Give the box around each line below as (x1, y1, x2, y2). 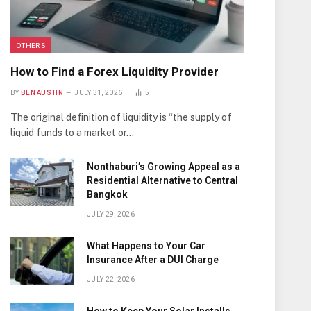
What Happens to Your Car (87, 240, 205, 251)
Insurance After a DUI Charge (87, 254, 219, 265)
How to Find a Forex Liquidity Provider (10, 65, 219, 78)
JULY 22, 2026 (87, 276, 135, 283)
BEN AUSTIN (20, 89, 63, 96)
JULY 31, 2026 (74, 89, 123, 96)
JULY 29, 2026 (87, 210, 135, 218)
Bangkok (87, 189, 128, 200)
